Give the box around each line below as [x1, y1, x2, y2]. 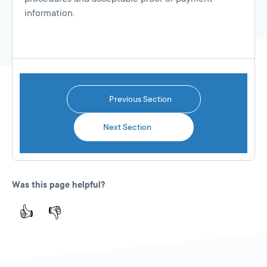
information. [24, 8, 74, 19]
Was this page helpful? [12, 180, 105, 190]
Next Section [103, 122, 153, 132]
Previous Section [107, 94, 172, 104]
